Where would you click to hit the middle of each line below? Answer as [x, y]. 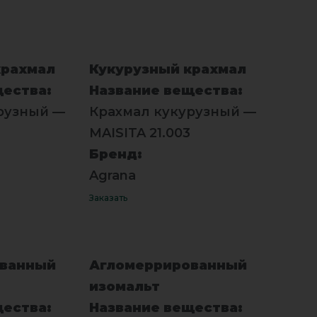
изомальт [124, 286]
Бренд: [115, 154]
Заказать [108, 197]
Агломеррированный [168, 265]
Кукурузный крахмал [167, 69]
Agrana [112, 175]
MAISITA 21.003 [139, 133]
